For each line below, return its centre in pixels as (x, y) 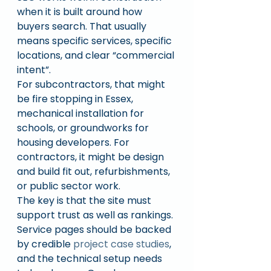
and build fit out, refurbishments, (95, 171)
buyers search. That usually (83, 26)
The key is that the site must (85, 201)
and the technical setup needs (91, 259)
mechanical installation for (82, 113)
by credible (45, 244)
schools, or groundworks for (84, 128)
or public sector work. (69, 186)
